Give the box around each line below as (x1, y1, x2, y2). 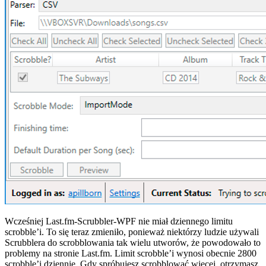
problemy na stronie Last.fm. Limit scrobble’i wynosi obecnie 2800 (5, 248, 256, 258)
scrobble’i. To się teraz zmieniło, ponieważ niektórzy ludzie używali (5, 226, 259, 237)
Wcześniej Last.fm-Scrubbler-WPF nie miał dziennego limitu (5, 216, 233, 226)
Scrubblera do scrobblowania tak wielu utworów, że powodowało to (5, 237, 261, 248)
